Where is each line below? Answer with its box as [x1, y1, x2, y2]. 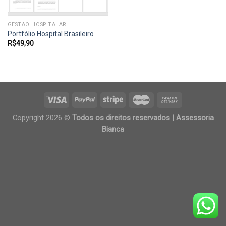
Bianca [102, 124, 124, 134]
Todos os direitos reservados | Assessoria [72, 112, 214, 122]
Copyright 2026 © [12, 112, 72, 122]
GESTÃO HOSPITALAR [7, 21, 66, 28]
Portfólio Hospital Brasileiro [7, 29, 94, 38]
